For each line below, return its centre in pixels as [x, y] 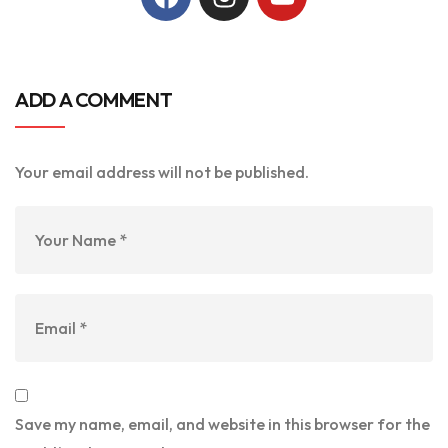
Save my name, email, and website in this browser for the [222, 424]
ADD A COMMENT [94, 100]
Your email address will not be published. [162, 172]
